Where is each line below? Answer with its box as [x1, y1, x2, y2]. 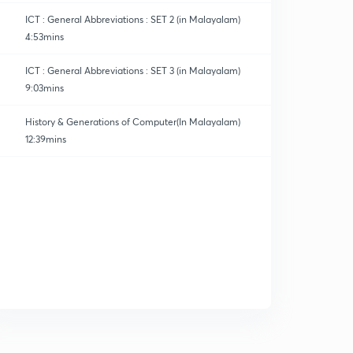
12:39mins [25, 133, 66, 145]
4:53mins [25, 31, 64, 43]
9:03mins [25, 82, 64, 94]
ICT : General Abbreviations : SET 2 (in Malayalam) [25, 13, 240, 25]
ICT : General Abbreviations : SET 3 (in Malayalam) [25, 65, 240, 76]
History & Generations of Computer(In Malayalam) [25, 116, 240, 128]
